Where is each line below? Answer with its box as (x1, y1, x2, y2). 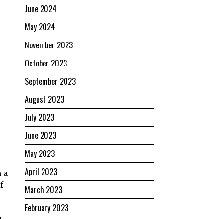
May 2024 (25, 21, 55, 33)
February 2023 (25, 201, 68, 214)
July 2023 (25, 111, 54, 123)
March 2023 (25, 183, 62, 196)
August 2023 (25, 93, 64, 105)
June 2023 (25, 129, 56, 141)
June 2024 (25, 2, 57, 15)
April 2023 (25, 165, 57, 177)
